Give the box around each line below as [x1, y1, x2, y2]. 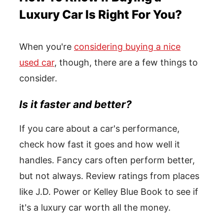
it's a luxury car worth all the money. [19, 202, 171, 213]
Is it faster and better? [19, 98, 132, 110]
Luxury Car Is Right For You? [19, 7, 182, 22]
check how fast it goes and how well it [19, 139, 180, 149]
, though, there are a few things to [54, 57, 198, 68]
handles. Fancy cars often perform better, [19, 155, 195, 165]
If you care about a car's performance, [19, 123, 180, 134]
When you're [19, 41, 74, 52]
